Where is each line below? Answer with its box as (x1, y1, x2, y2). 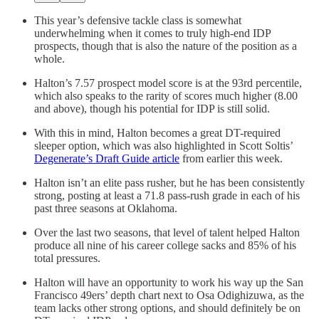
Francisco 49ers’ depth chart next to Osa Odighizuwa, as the (34, 288, 304, 301)
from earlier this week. (179, 152, 283, 164)
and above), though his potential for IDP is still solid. (34, 102, 270, 115)
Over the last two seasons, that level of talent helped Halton (34, 226, 300, 239)
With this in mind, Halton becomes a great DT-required (34, 126, 281, 139)
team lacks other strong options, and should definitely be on (34, 301, 300, 314)
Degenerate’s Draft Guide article (34, 152, 179, 164)
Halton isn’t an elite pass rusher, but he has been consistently (34, 176, 305, 189)
